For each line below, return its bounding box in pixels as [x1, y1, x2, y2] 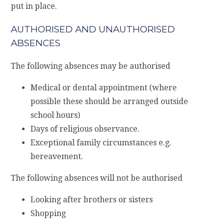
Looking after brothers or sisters [30, 194, 153, 204]
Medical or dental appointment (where [30, 82, 177, 92]
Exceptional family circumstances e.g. [30, 137, 172, 147]
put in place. [11, 1, 57, 11]
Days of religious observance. [30, 124, 140, 134]
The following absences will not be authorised [11, 173, 183, 183]
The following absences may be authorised [11, 61, 171, 71]
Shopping [30, 208, 66, 218]
